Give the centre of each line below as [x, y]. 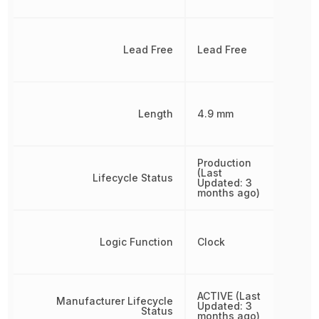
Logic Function [137, 242]
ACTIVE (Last [229, 296]
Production [225, 163]
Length [156, 114]
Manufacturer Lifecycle [115, 301]
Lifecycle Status [133, 178]
